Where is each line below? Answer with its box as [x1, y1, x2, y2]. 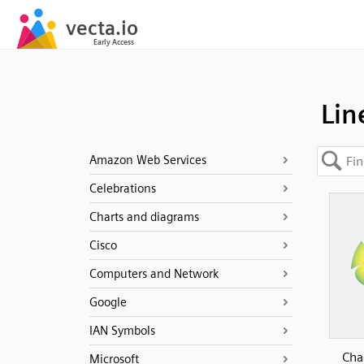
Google [89, 295, 127, 310]
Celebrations [89, 181, 156, 196]
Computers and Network [89, 266, 219, 281]
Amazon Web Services [89, 153, 206, 167]
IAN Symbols [89, 323, 155, 338]
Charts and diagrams [89, 210, 199, 224]
